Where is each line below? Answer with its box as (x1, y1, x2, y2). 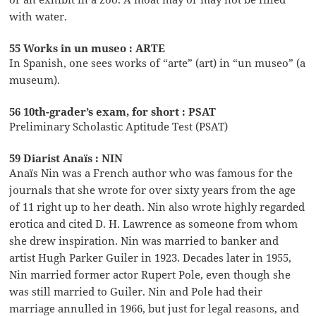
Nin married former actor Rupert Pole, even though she (9, 267, 291, 281)
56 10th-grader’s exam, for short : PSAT (9, 104, 217, 119)
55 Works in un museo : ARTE (9, 40, 166, 55)
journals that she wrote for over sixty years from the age (9, 182, 296, 197)
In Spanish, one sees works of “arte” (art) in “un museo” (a (9, 55, 306, 70)
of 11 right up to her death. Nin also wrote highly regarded (9, 199, 305, 214)
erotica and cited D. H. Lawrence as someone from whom (9, 216, 298, 231)
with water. (9, 8, 68, 23)
